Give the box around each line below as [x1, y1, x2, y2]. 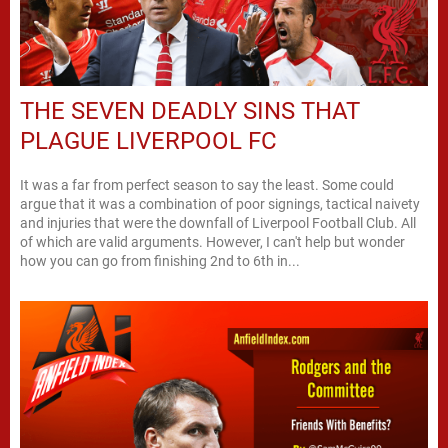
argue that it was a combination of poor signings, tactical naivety [20, 196, 420, 213]
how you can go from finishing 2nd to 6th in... [20, 253, 300, 270]
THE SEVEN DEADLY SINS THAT [20, 97, 360, 126]
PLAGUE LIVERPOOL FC [20, 127, 277, 156]
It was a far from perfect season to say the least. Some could [20, 177, 394, 194]
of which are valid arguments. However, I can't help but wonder [20, 234, 405, 251]
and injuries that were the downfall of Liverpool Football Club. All [20, 215, 416, 232]
